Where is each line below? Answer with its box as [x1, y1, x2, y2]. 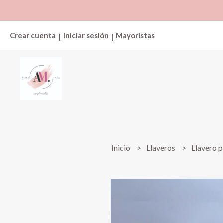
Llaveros [146, 143, 177, 152]
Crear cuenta [10, 31, 56, 40]
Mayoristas [116, 31, 155, 40]
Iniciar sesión [63, 31, 109, 40]
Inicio [111, 143, 132, 152]
